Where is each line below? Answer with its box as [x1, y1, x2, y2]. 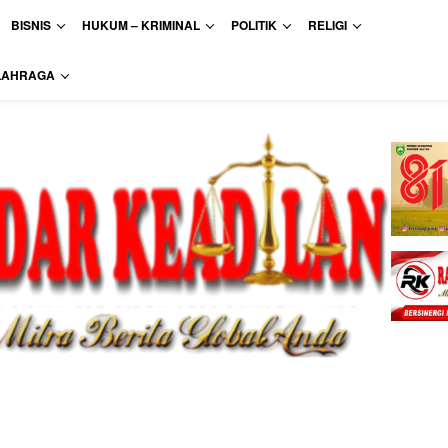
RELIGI [307, 16, 347, 34]
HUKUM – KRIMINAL [81, 16, 200, 34]
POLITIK [230, 16, 277, 34]
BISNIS [10, 16, 51, 34]
